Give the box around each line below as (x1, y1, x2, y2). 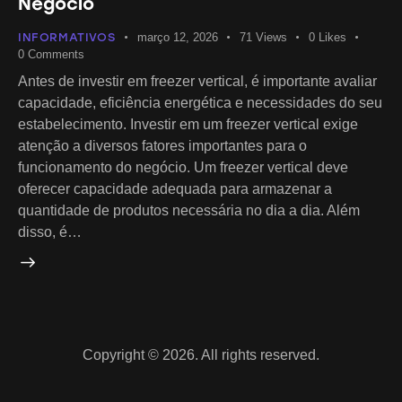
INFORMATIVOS (18, 30, 116, 44)
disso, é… (18, 224, 82, 240)
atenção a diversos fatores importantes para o (18, 138, 307, 154)
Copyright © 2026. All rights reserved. (83, 347, 319, 363)
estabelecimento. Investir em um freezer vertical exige (18, 117, 358, 133)
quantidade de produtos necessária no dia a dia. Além (18, 203, 360, 219)
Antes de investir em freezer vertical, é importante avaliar (18, 74, 377, 90)
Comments (27, 47, 84, 61)
